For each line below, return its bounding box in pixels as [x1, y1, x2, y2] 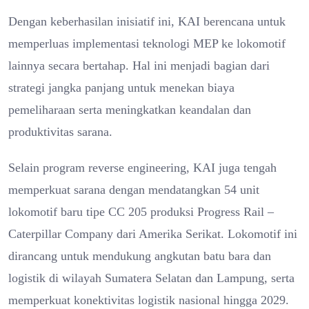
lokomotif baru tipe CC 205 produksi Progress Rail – [8, 204, 274, 219]
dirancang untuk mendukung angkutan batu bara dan [8, 248, 271, 263]
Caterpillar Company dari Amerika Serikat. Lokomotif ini [8, 226, 297, 241]
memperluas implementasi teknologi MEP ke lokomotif [8, 36, 286, 50]
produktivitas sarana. [8, 124, 112, 139]
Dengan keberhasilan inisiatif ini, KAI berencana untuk [8, 14, 286, 28]
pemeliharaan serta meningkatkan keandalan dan [8, 102, 251, 117]
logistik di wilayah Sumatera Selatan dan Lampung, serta [8, 270, 295, 285]
